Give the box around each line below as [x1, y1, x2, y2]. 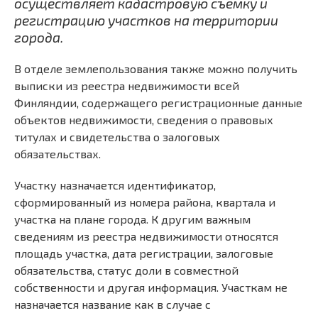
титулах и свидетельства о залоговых [14, 130, 220, 143]
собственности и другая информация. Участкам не [14, 280, 287, 294]
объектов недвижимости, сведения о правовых [14, 113, 273, 126]
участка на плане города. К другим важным [14, 212, 251, 226]
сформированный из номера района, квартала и [14, 195, 275, 209]
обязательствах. [14, 147, 101, 160]
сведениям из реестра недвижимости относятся [14, 229, 278, 243]
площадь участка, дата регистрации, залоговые [14, 246, 273, 260]
